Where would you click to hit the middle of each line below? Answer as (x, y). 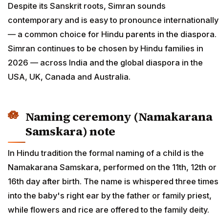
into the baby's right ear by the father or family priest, (110, 195)
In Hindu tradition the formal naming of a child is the (106, 153)
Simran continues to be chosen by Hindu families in (106, 49)
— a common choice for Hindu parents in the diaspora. (112, 34)
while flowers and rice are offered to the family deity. (109, 209)
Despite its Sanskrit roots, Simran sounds (87, 6)
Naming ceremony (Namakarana (119, 117)
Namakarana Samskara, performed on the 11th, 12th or (112, 167)
